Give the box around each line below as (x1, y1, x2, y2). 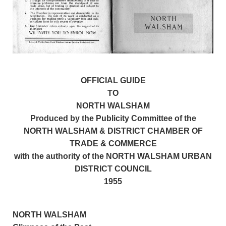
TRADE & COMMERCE (69, 139, 157, 148)
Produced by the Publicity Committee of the (30, 114, 196, 123)
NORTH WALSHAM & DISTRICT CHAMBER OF (23, 126, 203, 135)
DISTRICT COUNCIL (74, 164, 152, 173)
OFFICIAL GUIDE (80, 76, 146, 85)
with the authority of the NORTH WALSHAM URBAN (14, 151, 212, 160)
